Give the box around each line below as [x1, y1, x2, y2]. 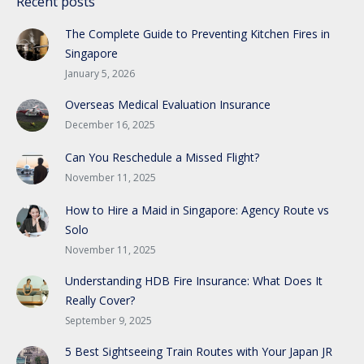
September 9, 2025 [65, 314, 152, 328]
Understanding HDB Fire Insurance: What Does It [65, 273, 323, 289]
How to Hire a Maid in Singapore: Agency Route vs [65, 202, 329, 219]
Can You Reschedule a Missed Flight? [65, 149, 259, 166]
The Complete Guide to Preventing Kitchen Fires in [65, 26, 330, 42]
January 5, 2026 [65, 67, 135, 81]
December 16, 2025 [65, 118, 155, 132]
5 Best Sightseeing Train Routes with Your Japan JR [65, 344, 332, 360]
